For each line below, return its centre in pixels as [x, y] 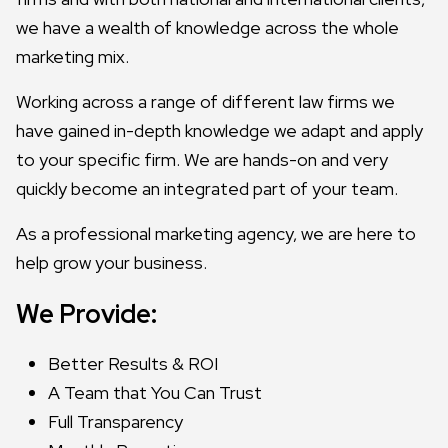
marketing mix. [72, 57]
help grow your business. [111, 263]
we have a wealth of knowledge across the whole [207, 28]
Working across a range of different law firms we [205, 102]
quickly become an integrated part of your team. [207, 189]
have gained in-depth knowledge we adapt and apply [219, 131]
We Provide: [86, 314]
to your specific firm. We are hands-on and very [202, 160]
